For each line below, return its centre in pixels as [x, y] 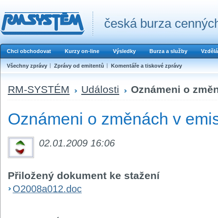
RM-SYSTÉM [39, 89]
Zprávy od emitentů [79, 66]
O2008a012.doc [47, 189]
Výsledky [124, 51]
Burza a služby [168, 51]
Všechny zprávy [27, 66]
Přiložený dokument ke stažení [84, 175]
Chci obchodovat [29, 51]
